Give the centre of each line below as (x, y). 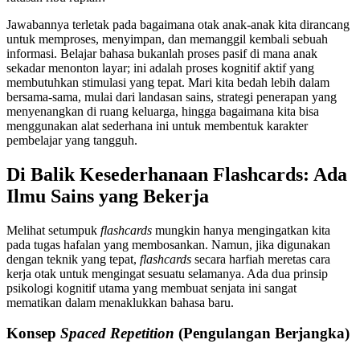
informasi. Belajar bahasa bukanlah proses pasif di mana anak (162, 53)
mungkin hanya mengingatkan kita (241, 230)
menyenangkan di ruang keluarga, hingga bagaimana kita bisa (163, 111)
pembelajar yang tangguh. (72, 140)
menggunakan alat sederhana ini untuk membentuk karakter (157, 125)
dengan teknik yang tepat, (73, 259)
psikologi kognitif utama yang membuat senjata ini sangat (151, 288)
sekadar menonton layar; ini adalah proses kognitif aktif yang (160, 67)
